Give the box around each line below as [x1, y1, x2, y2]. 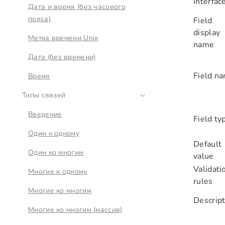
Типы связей [22, 90, 66, 100]
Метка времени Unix [28, 33, 98, 43]
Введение [28, 109, 62, 119]
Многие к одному [28, 167, 87, 176]
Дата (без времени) [28, 52, 96, 62]
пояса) [28, 14, 51, 24]
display [193, 27, 220, 38]
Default [193, 139, 222, 150]
